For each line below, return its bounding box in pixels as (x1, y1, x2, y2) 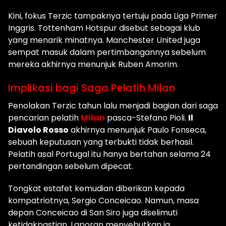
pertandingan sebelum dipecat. (8, 160, 133, 173)
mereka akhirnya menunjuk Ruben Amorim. (8, 59, 179, 71)
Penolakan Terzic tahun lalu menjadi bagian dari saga (8, 100, 218, 112)
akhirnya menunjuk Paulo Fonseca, (69, 124, 206, 136)
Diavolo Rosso (8, 124, 69, 136)
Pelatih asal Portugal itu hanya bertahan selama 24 (8, 148, 211, 160)
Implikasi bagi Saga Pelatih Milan (8, 81, 175, 95)
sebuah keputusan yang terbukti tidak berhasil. (8, 136, 194, 148)
